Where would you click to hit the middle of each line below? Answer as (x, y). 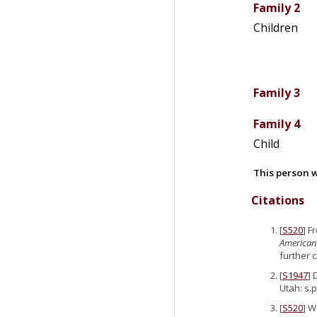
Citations (278, 200)
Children (276, 27)
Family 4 (277, 123)
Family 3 (277, 92)
